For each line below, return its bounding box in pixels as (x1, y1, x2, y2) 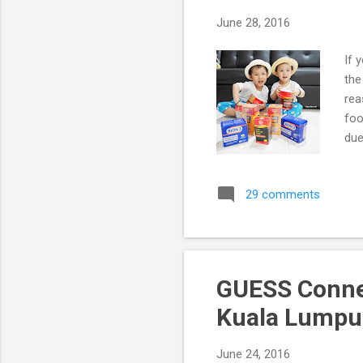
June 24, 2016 (216, 346, 290, 361)
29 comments (246, 187, 320, 203)
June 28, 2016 (216, 15, 290, 30)
